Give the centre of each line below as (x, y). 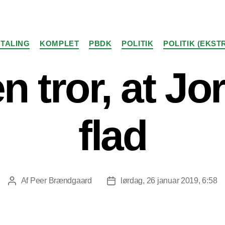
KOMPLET (60, 43)
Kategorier (132, 39)
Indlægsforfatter (38, 181)
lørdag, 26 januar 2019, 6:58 (169, 180)
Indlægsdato (132, 181)
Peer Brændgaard (61, 180)
